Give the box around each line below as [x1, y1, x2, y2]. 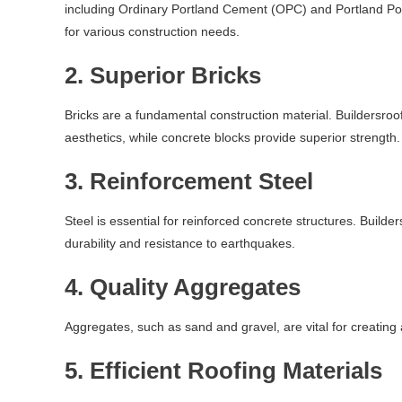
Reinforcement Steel [90, 168, 313, 195]
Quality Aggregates [90, 274, 301, 301]
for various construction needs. [65, 24, 240, 39]
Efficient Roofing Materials [90, 357, 382, 384]
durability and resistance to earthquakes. [65, 236, 295, 250]
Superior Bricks [90, 62, 261, 89]
